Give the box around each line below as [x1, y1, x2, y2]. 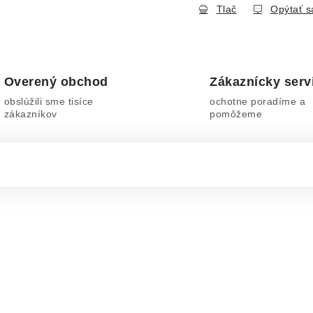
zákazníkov [3, 108, 57, 119]
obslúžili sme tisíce [3, 96, 94, 107]
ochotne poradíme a [210, 96, 305, 107]
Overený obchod [3, 75, 108, 89]
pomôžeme [210, 108, 262, 119]
